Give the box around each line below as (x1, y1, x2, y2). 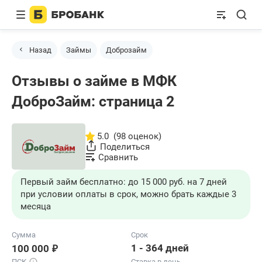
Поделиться (100, 141, 150, 152)
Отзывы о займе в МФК (12, 73, 177, 89)
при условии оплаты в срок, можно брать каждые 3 (20, 189, 236, 200)
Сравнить (98, 151, 138, 163)
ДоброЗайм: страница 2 (12, 93, 174, 110)
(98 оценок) (113, 130, 161, 142)
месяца (20, 201, 51, 212)
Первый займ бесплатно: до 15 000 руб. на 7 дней (20, 177, 227, 188)
